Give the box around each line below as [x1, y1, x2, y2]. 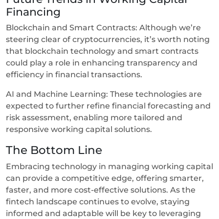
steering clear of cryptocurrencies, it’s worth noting [6, 34, 210, 44]
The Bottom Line [6, 142, 105, 157]
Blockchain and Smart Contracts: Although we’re [6, 22, 201, 32]
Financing [6, 5, 64, 18]
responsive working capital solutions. [6, 124, 154, 134]
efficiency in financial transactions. [6, 69, 144, 79]
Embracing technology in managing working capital [6, 161, 213, 171]
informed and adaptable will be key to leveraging [6, 208, 201, 218]
